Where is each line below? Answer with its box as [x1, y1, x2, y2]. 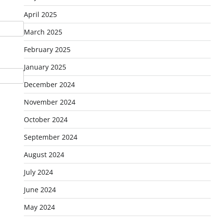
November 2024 [23, 97, 75, 107]
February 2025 [23, 45, 71, 54]
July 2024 [23, 167, 53, 177]
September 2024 [23, 132, 77, 142]
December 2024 [23, 80, 75, 89]
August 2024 [23, 150, 64, 159]
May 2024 [23, 202, 55, 212]
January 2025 [23, 62, 66, 72]
